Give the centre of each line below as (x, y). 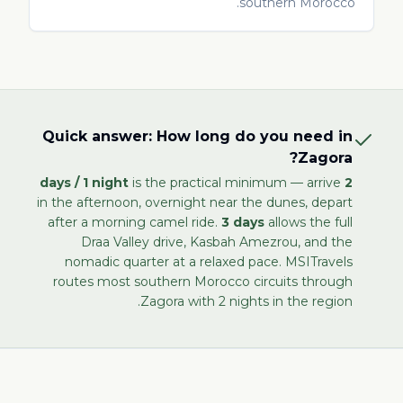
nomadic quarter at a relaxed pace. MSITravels (209, 262)
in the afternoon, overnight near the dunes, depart (195, 202)
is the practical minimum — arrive (235, 183)
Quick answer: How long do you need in (197, 136)
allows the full (309, 222)
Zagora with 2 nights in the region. (246, 301)
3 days (243, 222)
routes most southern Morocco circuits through (203, 282)
